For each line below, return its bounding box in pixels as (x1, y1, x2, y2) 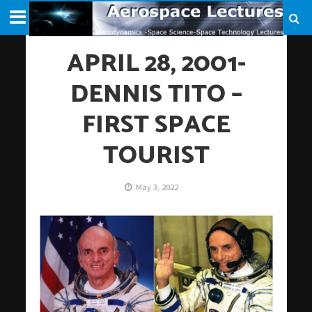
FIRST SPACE (81, 105, 231, 146)
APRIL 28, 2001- (66, 44, 246, 84)
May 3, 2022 (135, 182, 178, 192)
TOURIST (102, 136, 210, 176)
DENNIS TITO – (70, 75, 242, 115)
